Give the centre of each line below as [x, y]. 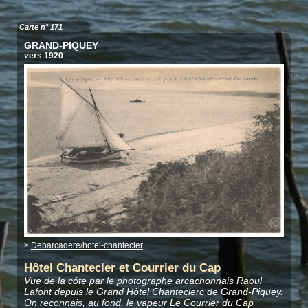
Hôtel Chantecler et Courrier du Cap [122, 268]
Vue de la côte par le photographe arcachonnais [130, 281]
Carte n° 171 [41, 27]
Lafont [37, 292]
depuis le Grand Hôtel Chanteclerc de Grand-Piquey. [167, 292]
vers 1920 [43, 56]
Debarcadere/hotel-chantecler [87, 245]
